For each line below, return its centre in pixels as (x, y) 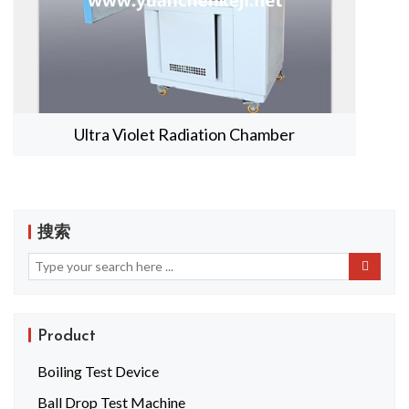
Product (67, 336)
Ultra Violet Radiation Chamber (185, 134)
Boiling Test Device (98, 371)
